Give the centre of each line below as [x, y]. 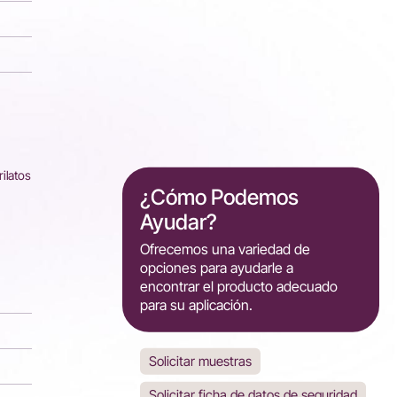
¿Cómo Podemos [219, 197]
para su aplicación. [196, 304]
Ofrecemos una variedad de [225, 249]
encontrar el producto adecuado [239, 286]
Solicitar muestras [200, 361]
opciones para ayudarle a [217, 267]
